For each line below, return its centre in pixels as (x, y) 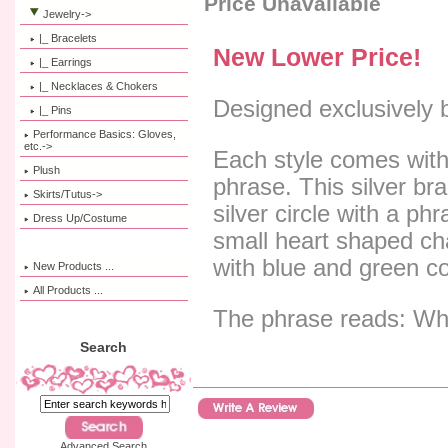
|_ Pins (56, 109)
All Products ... (68, 289)
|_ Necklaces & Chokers (99, 85)
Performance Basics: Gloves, (105, 133)
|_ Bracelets (68, 37)
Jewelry (62, 13)
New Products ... (74, 265)
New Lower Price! (317, 58)
